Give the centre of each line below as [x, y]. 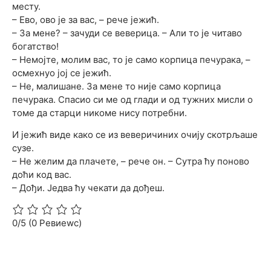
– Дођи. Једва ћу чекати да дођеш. [88, 188]
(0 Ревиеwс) [55, 223]
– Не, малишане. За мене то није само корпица [116, 86]
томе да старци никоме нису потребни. [100, 113]
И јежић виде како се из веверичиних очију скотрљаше [135, 135]
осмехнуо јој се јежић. [62, 73]
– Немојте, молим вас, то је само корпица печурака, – [131, 59]
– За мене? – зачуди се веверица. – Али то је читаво [127, 33]
